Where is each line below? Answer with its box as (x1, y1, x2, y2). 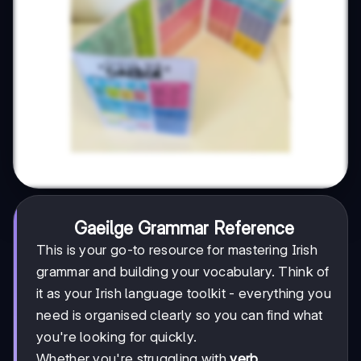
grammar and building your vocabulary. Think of (36, 263, 330, 280)
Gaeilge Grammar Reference (73, 217, 294, 239)
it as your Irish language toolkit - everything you (36, 284, 331, 301)
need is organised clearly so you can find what (36, 306, 323, 323)
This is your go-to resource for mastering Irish (36, 241, 318, 258)
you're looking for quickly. (36, 328, 197, 345)
